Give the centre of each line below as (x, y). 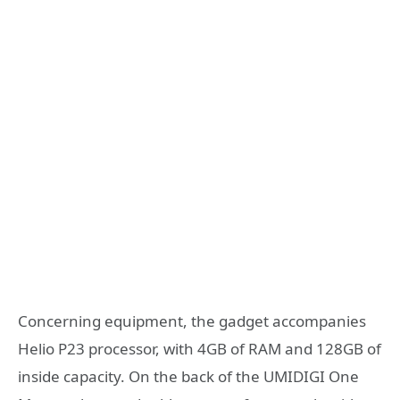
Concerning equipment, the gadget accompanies (192, 321)
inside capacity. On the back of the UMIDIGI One (188, 377)
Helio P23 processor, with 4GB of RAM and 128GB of (200, 349)
